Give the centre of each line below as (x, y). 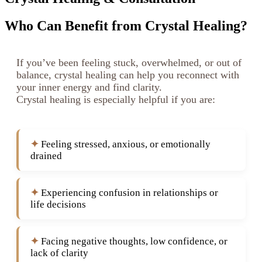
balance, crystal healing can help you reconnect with (128, 75)
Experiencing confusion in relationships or (130, 193)
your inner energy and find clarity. (89, 87)
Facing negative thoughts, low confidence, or (134, 242)
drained (46, 156)
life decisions (58, 205)
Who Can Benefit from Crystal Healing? (126, 25)
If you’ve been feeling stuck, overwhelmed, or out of (129, 63)
